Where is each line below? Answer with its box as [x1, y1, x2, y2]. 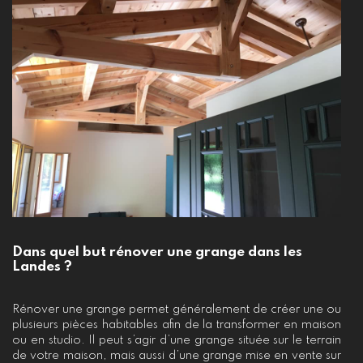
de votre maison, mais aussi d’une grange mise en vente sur [12, 349, 341, 361]
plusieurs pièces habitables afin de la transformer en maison [12, 318, 341, 331]
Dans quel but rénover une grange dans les [12, 245, 302, 259]
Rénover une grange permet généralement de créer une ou [12, 303, 341, 315]
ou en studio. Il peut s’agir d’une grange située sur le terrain [12, 334, 341, 346]
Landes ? [12, 259, 72, 274]
